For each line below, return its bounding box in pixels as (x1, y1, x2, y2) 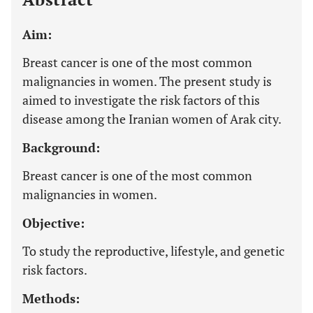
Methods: (22, 290, 80, 307)
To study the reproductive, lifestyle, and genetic (22, 242, 284, 259)
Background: (22, 139, 100, 156)
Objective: (22, 214, 85, 231)
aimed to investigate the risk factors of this (22, 92, 260, 108)
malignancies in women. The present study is (22, 73, 272, 89)
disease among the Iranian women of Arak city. (22, 110, 282, 127)
